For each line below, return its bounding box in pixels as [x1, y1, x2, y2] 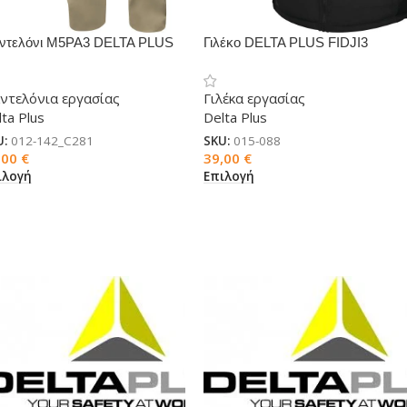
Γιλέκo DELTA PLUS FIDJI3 [203, 35, 368, 50]
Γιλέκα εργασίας [203, 89, 305, 107]
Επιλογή [203, 167, 254, 184]
